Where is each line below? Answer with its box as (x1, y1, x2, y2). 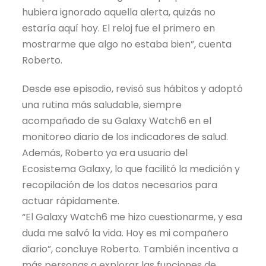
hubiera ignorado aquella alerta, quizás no (22, 5, 216, 20)
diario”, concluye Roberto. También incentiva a (22, 242, 239, 256)
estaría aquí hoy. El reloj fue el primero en (22, 21, 216, 36)
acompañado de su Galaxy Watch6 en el (22, 114, 212, 128)
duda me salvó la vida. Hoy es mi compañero (22, 226, 229, 240)
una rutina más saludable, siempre (22, 98, 182, 112)
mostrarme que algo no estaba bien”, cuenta (22, 37, 232, 52)
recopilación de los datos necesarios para (22, 178, 218, 192)
